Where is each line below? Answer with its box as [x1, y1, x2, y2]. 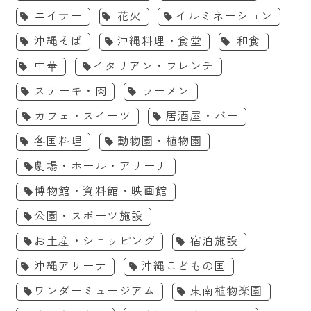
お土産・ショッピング [34, 233, 155, 249]
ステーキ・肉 [34, 83, 107, 99]
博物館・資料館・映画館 [34, 183, 168, 199]
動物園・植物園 [117, 133, 202, 149]
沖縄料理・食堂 [117, 33, 202, 49]
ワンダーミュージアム [34, 283, 155, 299]
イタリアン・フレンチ [92, 58, 215, 74]
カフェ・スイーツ [34, 108, 131, 124]
